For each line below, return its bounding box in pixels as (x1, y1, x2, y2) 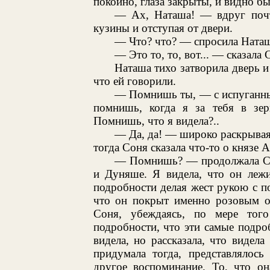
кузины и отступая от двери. (93, 21, 233, 34)
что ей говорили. (93, 74, 176, 87)
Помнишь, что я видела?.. (93, 114, 219, 127)
